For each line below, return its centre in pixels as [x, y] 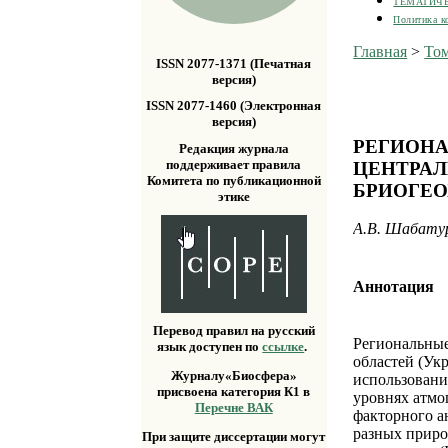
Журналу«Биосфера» [233, 376]
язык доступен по [210, 347]
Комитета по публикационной [233, 180]
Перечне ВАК [233, 408]
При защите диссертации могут [234, 437]
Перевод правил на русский [233, 331]
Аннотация [394, 286]
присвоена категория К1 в [234, 392]
